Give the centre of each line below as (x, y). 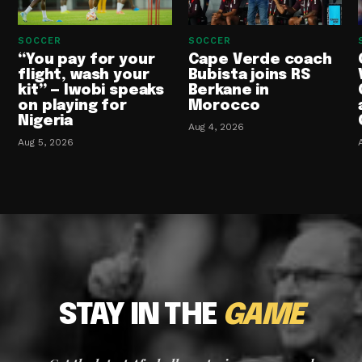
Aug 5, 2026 (46, 143)
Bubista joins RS (249, 76)
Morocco (224, 106)
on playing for (72, 106)
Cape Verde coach (260, 60)
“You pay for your (86, 60)
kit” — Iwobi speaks (91, 91)
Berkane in (228, 91)
